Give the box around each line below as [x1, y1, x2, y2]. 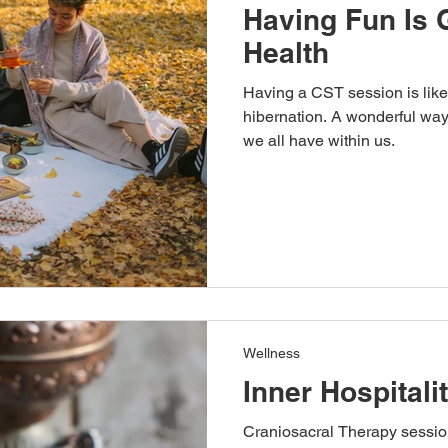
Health [243, 35, 329, 69]
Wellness [243, 345, 300, 361]
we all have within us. [243, 130, 395, 150]
